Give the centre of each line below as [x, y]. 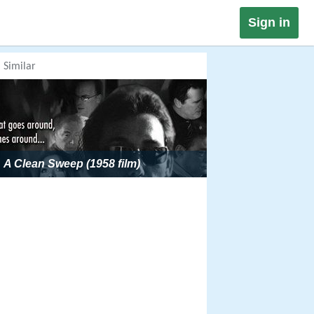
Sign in [269, 22]
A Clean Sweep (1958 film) [72, 164]
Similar [20, 67]
